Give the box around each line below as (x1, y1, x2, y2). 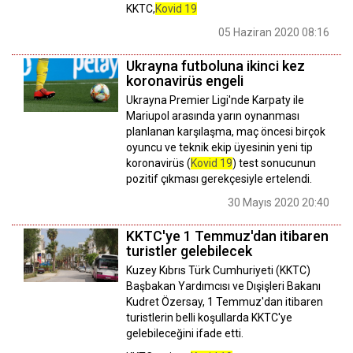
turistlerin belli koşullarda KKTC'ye (126, 311, 292, 325)
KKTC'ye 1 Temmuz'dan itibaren (126, 228, 329, 245)
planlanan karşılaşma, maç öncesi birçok (126, 125, 325, 139)
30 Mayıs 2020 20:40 (228, 196, 329, 210)
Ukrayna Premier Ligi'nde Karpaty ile (126, 94, 304, 107)
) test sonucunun (232, 157, 316, 170)
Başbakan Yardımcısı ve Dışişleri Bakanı (126, 280, 321, 293)
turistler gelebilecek (126, 243, 252, 260)
